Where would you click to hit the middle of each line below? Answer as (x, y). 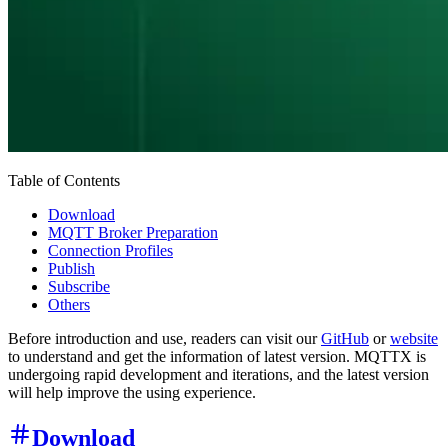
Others (69, 305)
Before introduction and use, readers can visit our (164, 339)
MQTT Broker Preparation (133, 233)
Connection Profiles (110, 251)
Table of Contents (64, 181)
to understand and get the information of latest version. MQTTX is (217, 357)
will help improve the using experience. (132, 393)
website (414, 339)
